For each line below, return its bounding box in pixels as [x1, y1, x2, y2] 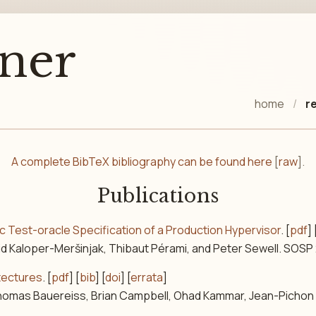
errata [130, 269, 164, 286]
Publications [97, 183, 219, 207]
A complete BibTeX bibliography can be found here [11, 153, 272, 169]
